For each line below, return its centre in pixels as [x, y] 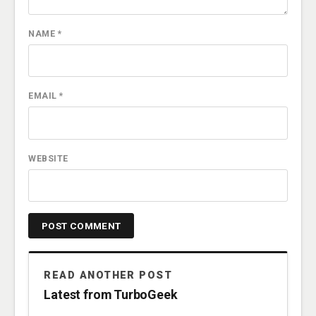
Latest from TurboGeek [111, 295]
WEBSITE [48, 158]
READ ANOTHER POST [108, 275]
